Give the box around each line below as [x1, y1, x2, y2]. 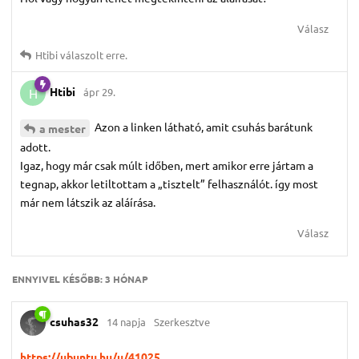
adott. [20, 139, 50, 155]
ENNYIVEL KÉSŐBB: [12, 272, 105, 286]
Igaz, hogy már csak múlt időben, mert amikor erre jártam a [20, 158, 313, 173]
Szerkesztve [154, 314, 210, 329]
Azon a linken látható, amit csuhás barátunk [92, 119, 313, 135]
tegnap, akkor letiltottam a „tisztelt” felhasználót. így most [20, 176, 318, 192]
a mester [39, 121, 86, 136]
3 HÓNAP [105, 272, 148, 286]
